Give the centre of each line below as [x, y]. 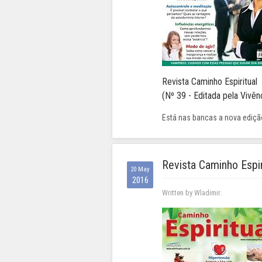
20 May [140, 170]
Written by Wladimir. [192, 193]
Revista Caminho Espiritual [210, 82]
